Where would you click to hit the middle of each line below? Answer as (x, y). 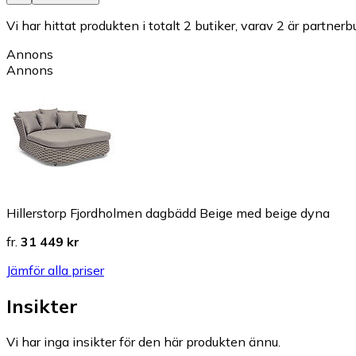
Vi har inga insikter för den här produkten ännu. (143, 342)
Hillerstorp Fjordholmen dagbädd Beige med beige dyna (168, 213)
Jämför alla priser (55, 271)
